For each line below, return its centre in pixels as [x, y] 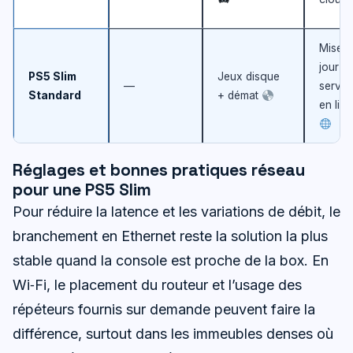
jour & [334, 67]
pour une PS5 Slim [82, 190]
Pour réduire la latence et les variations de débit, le [176, 212]
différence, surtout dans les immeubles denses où [173, 334]
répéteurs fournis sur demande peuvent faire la [164, 310]
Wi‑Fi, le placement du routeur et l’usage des [157, 285]
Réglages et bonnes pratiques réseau [159, 170]
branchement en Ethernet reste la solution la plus [170, 236]
